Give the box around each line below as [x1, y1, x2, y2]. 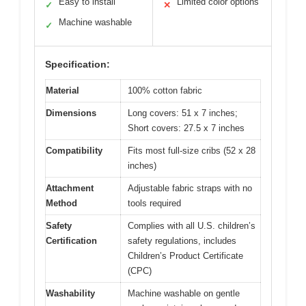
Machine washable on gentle [128, 288, 240, 298]
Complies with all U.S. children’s [128, 220, 255, 231]
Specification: [45, 58, 110, 70]
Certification [46, 235, 97, 246]
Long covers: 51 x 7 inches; [128, 107, 238, 118]
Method [46, 197, 77, 208]
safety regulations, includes [128, 235, 236, 246]
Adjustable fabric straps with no [128, 182, 252, 193]
